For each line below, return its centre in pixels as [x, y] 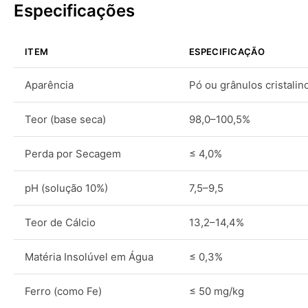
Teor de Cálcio [60, 222]
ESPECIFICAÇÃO [227, 52]
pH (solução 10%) [66, 188]
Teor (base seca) [65, 119]
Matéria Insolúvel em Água [89, 257]
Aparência [49, 85]
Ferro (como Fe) [63, 291]
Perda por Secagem [73, 154]
